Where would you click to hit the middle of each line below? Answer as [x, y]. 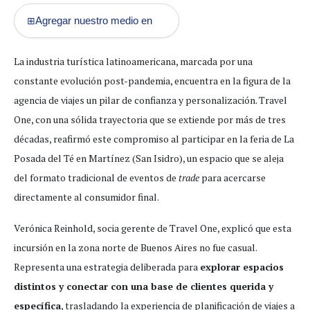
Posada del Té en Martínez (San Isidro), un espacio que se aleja [149, 158]
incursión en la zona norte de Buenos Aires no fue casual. [135, 248]
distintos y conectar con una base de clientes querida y [144, 286]
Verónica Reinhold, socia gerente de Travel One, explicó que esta [153, 228]
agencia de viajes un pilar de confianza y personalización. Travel [151, 100]
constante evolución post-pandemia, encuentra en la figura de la [152, 81]
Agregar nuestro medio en [94, 21]
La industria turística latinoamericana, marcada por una [133, 62]
